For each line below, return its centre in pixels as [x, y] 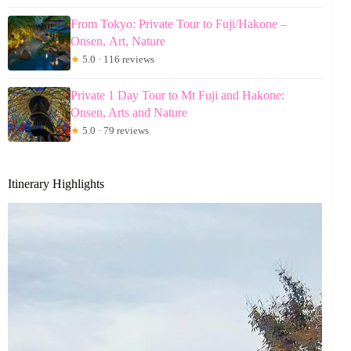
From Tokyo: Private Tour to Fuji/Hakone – [179, 24]
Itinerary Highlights [56, 183]
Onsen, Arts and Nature [129, 112]
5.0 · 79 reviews [114, 130]
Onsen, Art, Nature [118, 41]
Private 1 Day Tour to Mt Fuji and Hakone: [177, 95]
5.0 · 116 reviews [117, 59]
